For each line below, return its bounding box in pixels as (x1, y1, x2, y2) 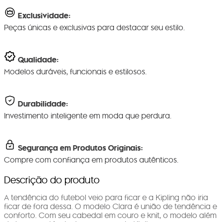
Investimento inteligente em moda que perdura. (4, 110, 171, 122)
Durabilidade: (18, 98, 68, 110)
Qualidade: (18, 54, 58, 65)
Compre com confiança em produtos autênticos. (4, 154, 178, 166)
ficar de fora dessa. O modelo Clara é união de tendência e (4, 200, 217, 213)
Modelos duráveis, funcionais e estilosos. (4, 65, 147, 78)
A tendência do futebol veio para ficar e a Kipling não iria (4, 191, 208, 204)
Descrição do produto (4, 172, 100, 188)
